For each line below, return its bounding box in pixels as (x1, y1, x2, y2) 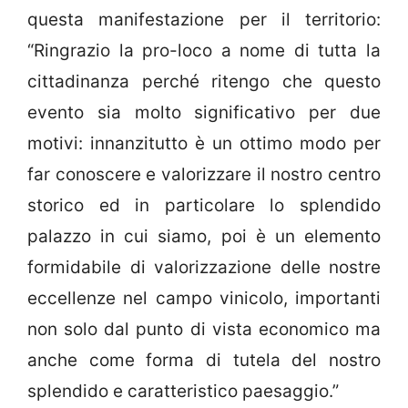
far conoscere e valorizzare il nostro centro (27, 164, 381, 186)
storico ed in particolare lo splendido (27, 195, 381, 217)
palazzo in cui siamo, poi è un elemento (27, 226, 381, 248)
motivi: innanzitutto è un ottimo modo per (27, 133, 381, 155)
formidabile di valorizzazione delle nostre (27, 257, 381, 279)
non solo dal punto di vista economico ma (27, 319, 381, 341)
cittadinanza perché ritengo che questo (27, 71, 381, 93)
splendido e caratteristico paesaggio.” (27, 381, 339, 403)
